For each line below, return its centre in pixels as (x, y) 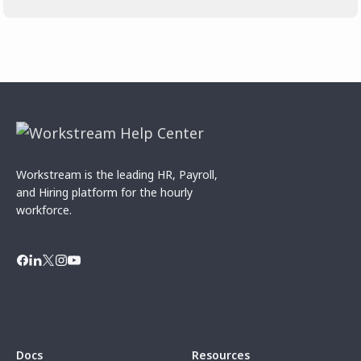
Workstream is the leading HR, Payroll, (117, 174)
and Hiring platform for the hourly (104, 192)
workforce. (44, 210)
